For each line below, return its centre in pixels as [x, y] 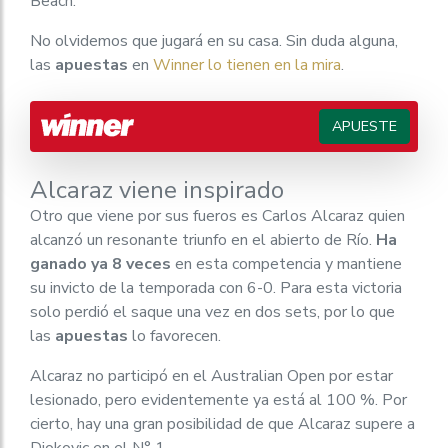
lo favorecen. [174, 336]
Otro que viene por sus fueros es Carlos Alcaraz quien [217, 216]
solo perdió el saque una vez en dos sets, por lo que [212, 312]
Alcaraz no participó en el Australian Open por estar [211, 376]
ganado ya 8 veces [100, 264]
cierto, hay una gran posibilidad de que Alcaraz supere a [222, 424]
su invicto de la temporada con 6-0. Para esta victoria [216, 288]
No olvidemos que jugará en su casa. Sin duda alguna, [214, 41]
